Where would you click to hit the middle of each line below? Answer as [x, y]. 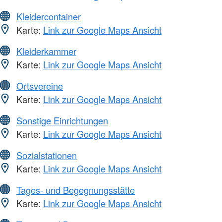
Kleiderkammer [46, 51]
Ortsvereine [40, 85]
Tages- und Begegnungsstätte [76, 190]
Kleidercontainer [49, 16]
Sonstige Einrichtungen [62, 120]
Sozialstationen [47, 155]
